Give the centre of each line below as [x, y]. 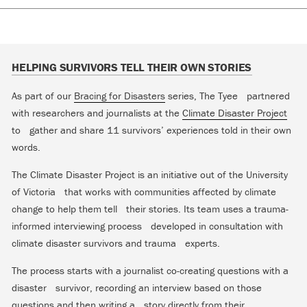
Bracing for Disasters [120, 95]
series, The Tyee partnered [228, 95]
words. [26, 147]
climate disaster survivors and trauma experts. [116, 243]
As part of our [43, 95]
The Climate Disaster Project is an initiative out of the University [150, 174]
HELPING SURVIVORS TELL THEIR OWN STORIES [132, 67]
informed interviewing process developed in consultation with [147, 225]
